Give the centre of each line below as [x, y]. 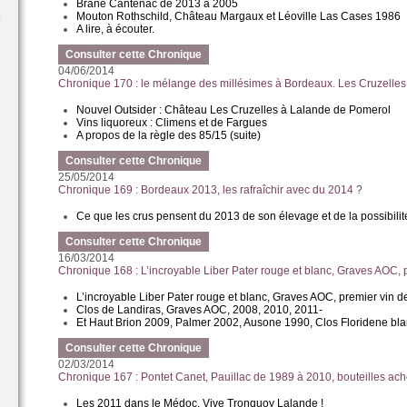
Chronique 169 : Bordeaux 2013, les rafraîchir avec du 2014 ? [211, 190]
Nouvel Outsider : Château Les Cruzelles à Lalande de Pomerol [234, 110]
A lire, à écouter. [116, 29]
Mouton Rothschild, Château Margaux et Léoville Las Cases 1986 [239, 16]
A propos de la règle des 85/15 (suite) [169, 135]
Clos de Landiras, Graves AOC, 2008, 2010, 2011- [201, 310]
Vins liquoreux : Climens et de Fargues [172, 123]
